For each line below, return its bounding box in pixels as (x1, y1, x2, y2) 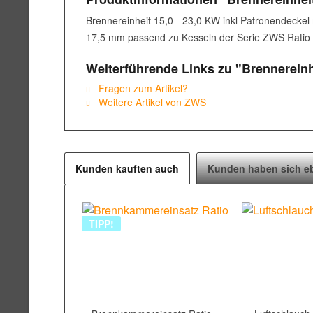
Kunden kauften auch (75, 161, 179, 175)
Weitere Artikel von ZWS (96, 95, 206, 109)
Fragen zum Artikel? (96, 81, 188, 95)
